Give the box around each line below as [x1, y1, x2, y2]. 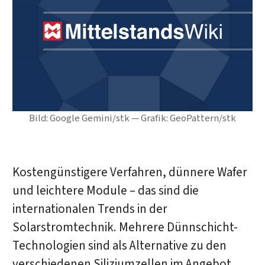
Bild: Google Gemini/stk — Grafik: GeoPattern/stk [29, 111, 236, 126]
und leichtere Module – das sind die [12, 182, 199, 199]
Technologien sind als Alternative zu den [12, 237, 227, 254]
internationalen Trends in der [12, 200, 167, 218]
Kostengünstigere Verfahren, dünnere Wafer [12, 163, 247, 181]
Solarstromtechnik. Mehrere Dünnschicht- [12, 218, 238, 236]
